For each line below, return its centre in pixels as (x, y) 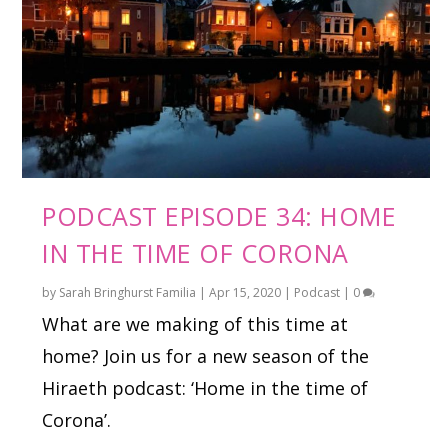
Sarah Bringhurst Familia (128, 292)
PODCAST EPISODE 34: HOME (219, 215)
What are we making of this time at (195, 323)
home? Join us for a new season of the (206, 355)
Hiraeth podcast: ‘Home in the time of (205, 387)
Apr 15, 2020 (245, 292)
